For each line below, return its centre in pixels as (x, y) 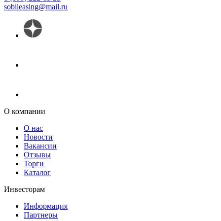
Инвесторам (24, 189)
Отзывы (37, 154)
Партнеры (41, 215)
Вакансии (40, 146)
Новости (38, 137)
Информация (46, 206)
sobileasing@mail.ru (36, 6)
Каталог (37, 172)
